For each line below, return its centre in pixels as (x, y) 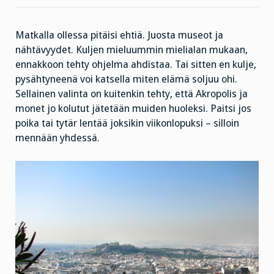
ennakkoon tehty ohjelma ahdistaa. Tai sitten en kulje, (136, 65)
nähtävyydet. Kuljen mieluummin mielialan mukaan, (131, 50)
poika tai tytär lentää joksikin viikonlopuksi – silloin (127, 124)
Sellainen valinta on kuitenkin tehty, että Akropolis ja (131, 94)
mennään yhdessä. (57, 138)
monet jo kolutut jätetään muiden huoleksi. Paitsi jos (133, 109)
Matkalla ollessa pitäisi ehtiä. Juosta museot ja (119, 35)
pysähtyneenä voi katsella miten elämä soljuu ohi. (126, 80)
